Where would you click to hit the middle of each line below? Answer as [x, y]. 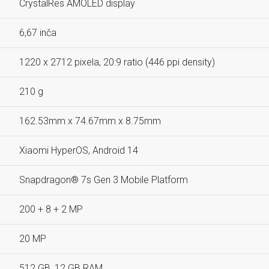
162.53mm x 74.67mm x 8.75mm [90, 121]
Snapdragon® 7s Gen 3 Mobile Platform [104, 180]
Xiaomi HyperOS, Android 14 [79, 150]
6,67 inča [38, 33]
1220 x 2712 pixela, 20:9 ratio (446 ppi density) [117, 62]
